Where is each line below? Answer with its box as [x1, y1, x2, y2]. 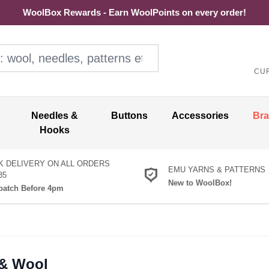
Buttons [110, 110, 148, 121]
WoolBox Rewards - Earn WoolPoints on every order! [23, 7, 246, 17]
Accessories [171, 110, 229, 121]
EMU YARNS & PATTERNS [168, 165, 265, 174]
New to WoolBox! [168, 178, 232, 187]
